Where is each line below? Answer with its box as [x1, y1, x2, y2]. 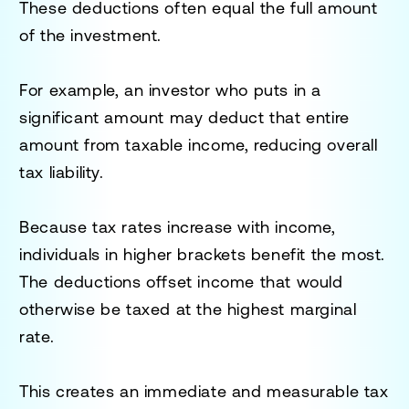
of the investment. [19, 25, 163, 45]
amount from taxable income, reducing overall [19, 134, 378, 154]
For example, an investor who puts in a [19, 79, 322, 100]
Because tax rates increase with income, [19, 216, 336, 236]
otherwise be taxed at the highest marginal [19, 299, 357, 319]
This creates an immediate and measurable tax [19, 381, 389, 401]
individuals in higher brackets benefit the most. [19, 244, 386, 264]
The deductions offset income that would [19, 271, 343, 291]
